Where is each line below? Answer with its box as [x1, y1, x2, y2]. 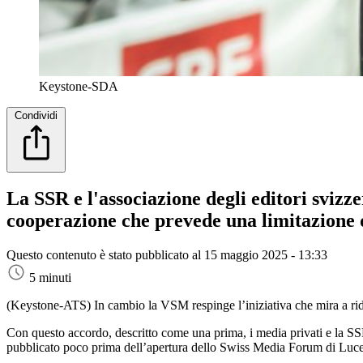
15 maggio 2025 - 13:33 [204, 248, 327, 263]
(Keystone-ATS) [6, 298, 94, 313]
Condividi [15, 109, 58, 122]
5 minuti [29, 271, 71, 285]
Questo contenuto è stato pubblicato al [6, 248, 204, 263]
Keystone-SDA [39, 79, 118, 93]
